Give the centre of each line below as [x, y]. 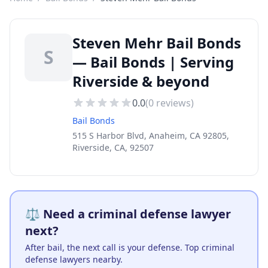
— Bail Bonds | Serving [153, 62]
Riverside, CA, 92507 [113, 147]
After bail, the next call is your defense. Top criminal [130, 247]
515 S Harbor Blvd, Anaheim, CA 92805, [151, 135]
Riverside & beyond [141, 81]
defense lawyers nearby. [74, 259]
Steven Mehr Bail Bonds [157, 43]
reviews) [174, 103]
